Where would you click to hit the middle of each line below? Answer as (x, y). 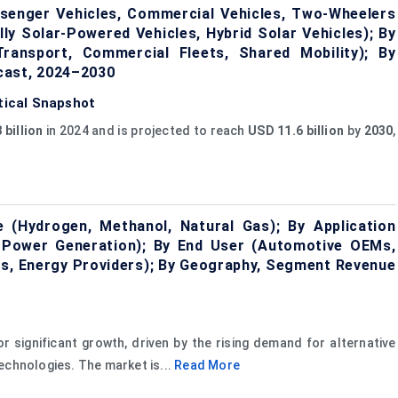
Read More (207, 365)
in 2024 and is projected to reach (146, 130)
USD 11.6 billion (296, 130)
